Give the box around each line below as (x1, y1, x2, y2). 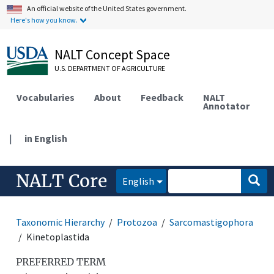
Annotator (203, 99, 250, 112)
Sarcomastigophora (169, 215, 254, 228)
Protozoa (117, 215, 158, 228)
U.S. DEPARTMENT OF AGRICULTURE (54, 64, 166, 73)
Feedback (141, 91, 184, 103)
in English (24, 131, 68, 144)
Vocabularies (17, 91, 75, 103)
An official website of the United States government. (27, 4, 187, 13)
